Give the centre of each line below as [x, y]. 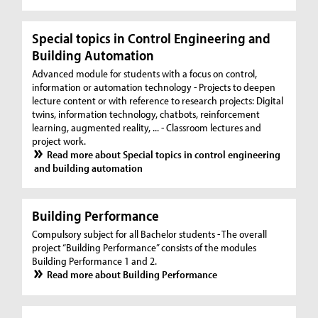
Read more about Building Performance [132, 275]
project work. [59, 141]
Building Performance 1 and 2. [95, 261]
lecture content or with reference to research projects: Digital [158, 100]
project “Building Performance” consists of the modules [144, 248]
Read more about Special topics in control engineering [163, 154]
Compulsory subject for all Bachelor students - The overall [150, 234]
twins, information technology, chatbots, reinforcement [146, 114]
